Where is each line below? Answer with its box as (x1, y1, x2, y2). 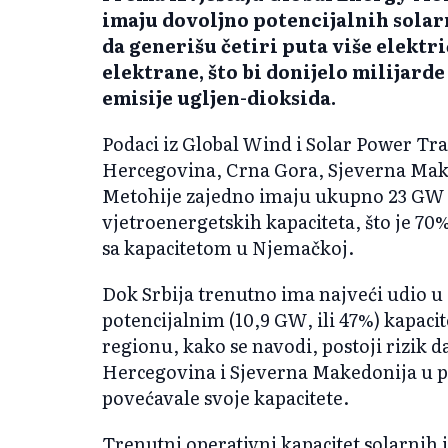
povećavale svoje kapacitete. (102, 383, 349, 411)
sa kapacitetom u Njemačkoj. (102, 233, 354, 261)
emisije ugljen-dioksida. (102, 83, 336, 111)
